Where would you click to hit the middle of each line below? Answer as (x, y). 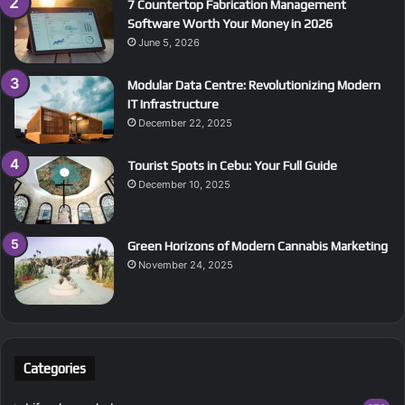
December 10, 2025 (184, 184)
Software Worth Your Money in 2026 (230, 23)
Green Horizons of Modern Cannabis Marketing (258, 245)
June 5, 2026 (169, 42)
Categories (55, 368)
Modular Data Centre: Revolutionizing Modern (254, 85)
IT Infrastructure (173, 104)
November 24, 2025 (186, 264)
